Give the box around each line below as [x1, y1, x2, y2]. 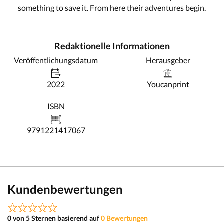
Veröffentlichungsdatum [14, 55, 98, 65]
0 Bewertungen [101, 213, 148, 222]
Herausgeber [145, 55, 190, 65]
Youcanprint [146, 79, 189, 89]
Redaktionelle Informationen [54, 40, 170, 51]
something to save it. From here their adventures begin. [18, 2, 206, 12]
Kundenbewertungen [7, 181, 123, 196]
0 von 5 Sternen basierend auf [7, 213, 101, 222]
